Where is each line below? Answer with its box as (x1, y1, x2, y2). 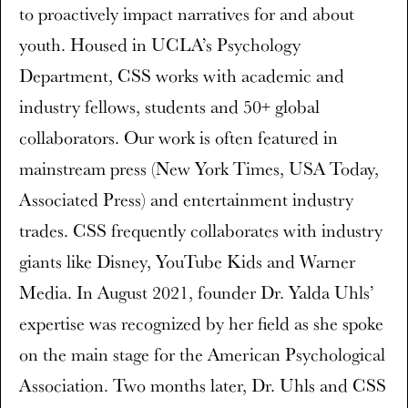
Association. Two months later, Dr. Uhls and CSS (19, 373, 386, 397)
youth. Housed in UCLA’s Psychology (19, 33, 301, 56)
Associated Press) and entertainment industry (19, 188, 353, 211)
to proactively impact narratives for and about (19, 2, 354, 25)
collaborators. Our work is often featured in (19, 126, 338, 149)
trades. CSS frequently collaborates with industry (19, 219, 382, 242)
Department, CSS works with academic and (19, 64, 344, 87)
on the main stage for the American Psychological (19, 342, 385, 366)
